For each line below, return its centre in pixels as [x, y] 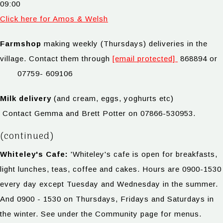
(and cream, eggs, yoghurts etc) [112, 99]
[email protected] [144, 59]
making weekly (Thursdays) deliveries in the [124, 44]
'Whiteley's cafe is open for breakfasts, [144, 154]
